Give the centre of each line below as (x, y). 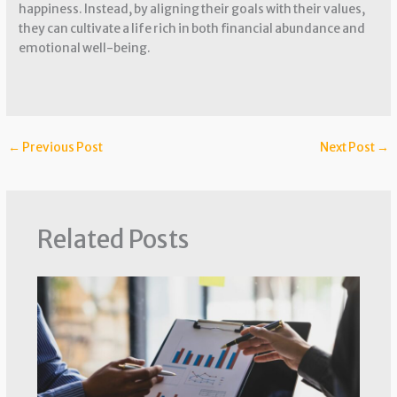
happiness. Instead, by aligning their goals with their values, (192, 10)
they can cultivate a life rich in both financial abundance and (192, 29)
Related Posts (113, 239)
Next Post (348, 148)
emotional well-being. (85, 49)
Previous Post (62, 148)
